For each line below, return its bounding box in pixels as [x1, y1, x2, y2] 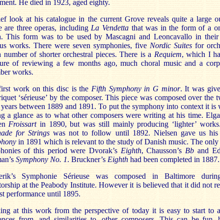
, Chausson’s [141, 146, 186, 155]
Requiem [154, 50, 182, 58]
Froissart [8, 120, 37, 128]
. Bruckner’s [67, 155, 108, 164]
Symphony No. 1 [15, 155, 67, 164]
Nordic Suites [149, 41, 192, 50]
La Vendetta [91, 24, 129, 32]
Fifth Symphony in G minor [91, 84, 180, 93]
